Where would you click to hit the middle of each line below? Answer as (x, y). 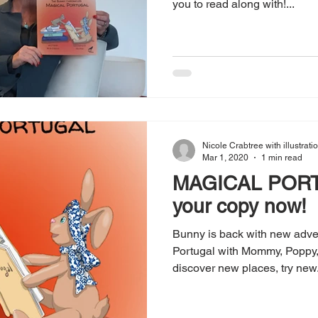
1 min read (282, 157)
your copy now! (240, 206)
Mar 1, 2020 (225, 157)
